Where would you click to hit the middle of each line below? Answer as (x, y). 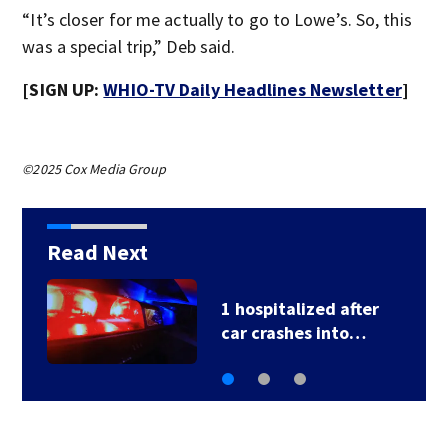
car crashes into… (293, 332)
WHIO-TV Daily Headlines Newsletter (252, 89)
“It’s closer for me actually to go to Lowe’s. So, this (217, 19)
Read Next (97, 252)
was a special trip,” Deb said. (129, 46)
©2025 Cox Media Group (94, 169)
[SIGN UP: (63, 89)
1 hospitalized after (299, 308)
